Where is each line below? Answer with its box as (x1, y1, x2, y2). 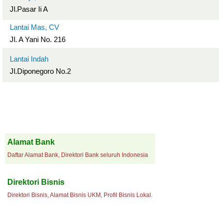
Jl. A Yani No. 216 (10, 35, 66, 44)
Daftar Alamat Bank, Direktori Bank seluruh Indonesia (7, 152, 148, 158)
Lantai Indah (10, 55, 48, 63)
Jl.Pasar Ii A (10, 5, 48, 13)
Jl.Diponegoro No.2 (10, 67, 71, 75)
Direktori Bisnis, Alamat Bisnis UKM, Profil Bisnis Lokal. (7, 192, 153, 198)
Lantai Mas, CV (10, 23, 59, 31)
